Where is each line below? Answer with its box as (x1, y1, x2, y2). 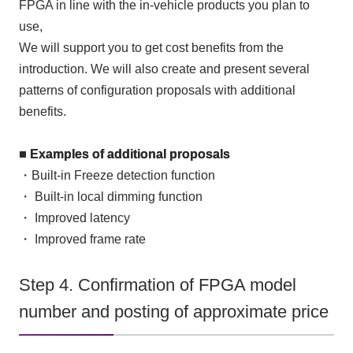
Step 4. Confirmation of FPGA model (18, 276, 296, 295)
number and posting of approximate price (18, 303, 329, 322)
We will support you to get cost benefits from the (18, 40, 284, 54)
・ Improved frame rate (18, 232, 146, 246)
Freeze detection (73, 168, 168, 182)
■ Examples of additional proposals (18, 147, 230, 161)
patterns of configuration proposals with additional (18, 83, 295, 97)
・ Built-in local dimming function (18, 189, 203, 203)
